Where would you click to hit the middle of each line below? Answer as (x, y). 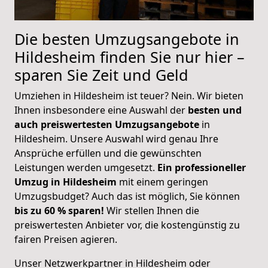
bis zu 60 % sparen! (59, 210)
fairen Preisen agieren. (66, 239)
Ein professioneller (202, 167)
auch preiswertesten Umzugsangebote (107, 124)
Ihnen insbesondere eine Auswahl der (101, 110)
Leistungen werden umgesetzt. (86, 167)
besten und (215, 110)
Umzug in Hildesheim (66, 182)
